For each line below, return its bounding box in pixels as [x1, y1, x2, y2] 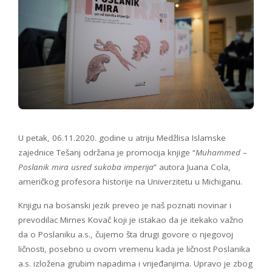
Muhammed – [195, 147, 246, 158]
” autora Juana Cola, [154, 161, 231, 173]
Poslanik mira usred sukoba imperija [18, 161, 154, 173]
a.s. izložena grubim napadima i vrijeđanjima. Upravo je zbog [18, 258, 253, 270]
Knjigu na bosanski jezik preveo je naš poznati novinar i [18, 200, 231, 211]
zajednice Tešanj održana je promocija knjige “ [18, 147, 195, 158]
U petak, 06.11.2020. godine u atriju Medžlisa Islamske [18, 132, 226, 144]
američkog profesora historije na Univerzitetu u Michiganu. [18, 176, 242, 188]
